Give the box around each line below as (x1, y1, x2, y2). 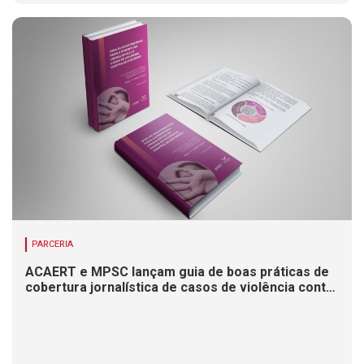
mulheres (25, 295, 84, 310)
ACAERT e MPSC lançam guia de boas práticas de (25, 264, 329, 279)
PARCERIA (32, 239, 73, 249)
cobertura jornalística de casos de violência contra (25, 279, 339, 295)
